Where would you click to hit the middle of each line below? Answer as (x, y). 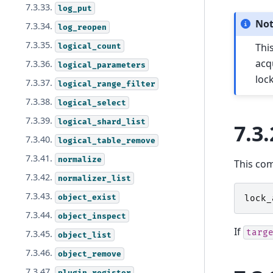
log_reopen (83, 27)
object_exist (87, 197)
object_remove (90, 254)
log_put (75, 8)
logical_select (92, 103)
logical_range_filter (107, 84)
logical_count (90, 46)
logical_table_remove (107, 140)
